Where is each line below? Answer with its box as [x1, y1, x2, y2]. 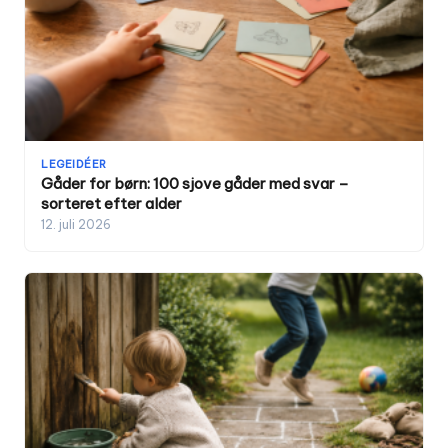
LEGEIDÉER [41, 156, 107, 171]
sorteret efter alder [41, 193, 182, 213]
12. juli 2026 [41, 216, 111, 232]
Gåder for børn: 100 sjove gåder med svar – [41, 173, 349, 193]
